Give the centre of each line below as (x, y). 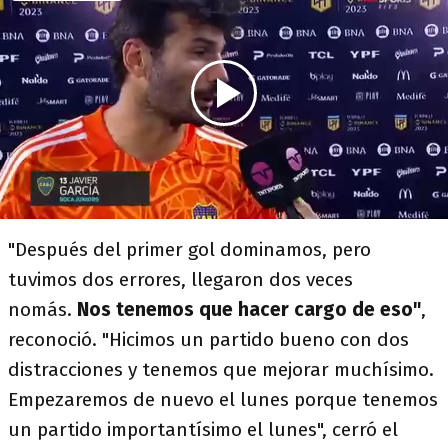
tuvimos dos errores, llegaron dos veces (180, 279)
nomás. (42, 309)
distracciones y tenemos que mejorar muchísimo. (221, 369)
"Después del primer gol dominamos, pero (189, 249)
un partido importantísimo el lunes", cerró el (203, 429)
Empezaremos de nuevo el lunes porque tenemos (223, 399)
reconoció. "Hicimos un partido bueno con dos (208, 339)
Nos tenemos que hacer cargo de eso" (249, 309)
